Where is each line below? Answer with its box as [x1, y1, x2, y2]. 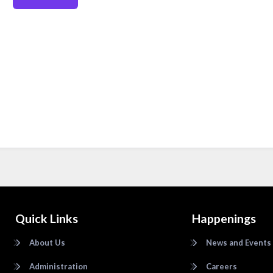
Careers [205, 261, 237, 272]
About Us [29, 237, 65, 247]
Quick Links [15, 211, 79, 226]
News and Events [205, 237, 271, 247]
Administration [29, 261, 88, 272]
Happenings [192, 211, 257, 226]
